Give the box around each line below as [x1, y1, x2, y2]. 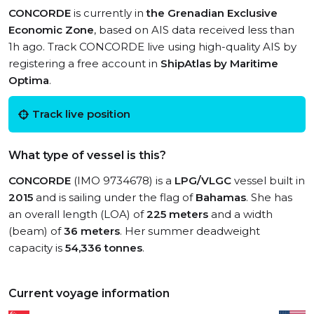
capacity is [8, 241, 65, 254]
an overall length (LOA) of [8, 207, 146, 221]
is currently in [71, 6, 146, 20]
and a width [208, 207, 273, 221]
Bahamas [196, 191, 246, 204]
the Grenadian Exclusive [146, 6, 278, 20]
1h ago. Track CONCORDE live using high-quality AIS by [8, 40, 296, 53]
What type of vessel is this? [8, 149, 166, 162]
